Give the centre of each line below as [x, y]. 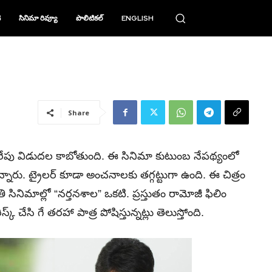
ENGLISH [138, 18]
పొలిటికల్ [90, 18]
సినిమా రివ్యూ [39, 18]
